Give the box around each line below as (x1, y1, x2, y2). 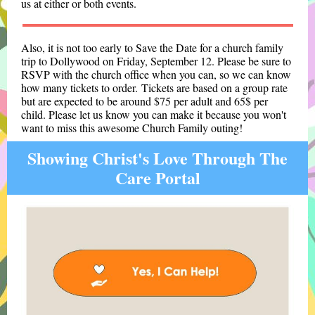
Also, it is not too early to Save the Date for (21, 40, 212, 55)
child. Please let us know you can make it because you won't (21, 107, 286, 122)
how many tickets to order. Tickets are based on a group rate (21, 80, 288, 95)
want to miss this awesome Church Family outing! (21, 120, 243, 135)
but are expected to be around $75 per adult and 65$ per (21, 94, 268, 108)
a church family (212, 40, 283, 55)
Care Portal (115, 165, 200, 190)
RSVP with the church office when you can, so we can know (21, 67, 291, 82)
